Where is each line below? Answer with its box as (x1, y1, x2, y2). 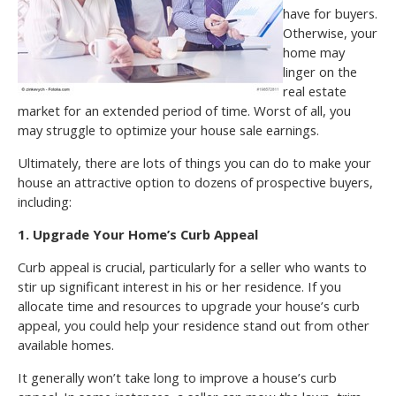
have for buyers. (283, 4, 377, 23)
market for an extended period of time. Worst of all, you (18, 102, 351, 120)
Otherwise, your (283, 24, 377, 42)
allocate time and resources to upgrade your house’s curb (18, 297, 360, 316)
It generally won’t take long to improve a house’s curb (18, 369, 337, 387)
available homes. (18, 336, 114, 354)
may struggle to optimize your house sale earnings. (18, 121, 319, 140)
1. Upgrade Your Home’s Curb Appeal (18, 225, 258, 244)
